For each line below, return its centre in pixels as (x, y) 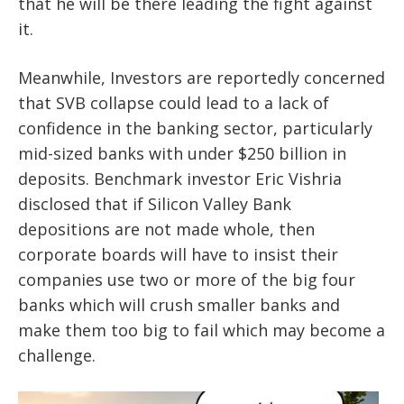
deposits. (56, 178)
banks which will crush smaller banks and (179, 304)
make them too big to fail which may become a (202, 330)
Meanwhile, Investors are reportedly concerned (202, 77)
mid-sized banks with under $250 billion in (182, 153)
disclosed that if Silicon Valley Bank (155, 203)
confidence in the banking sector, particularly (195, 128)
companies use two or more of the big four (187, 279)
